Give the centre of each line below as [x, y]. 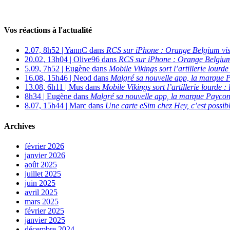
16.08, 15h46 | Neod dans [68, 78]
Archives [20, 126]
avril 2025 [41, 192]
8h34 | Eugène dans [57, 97]
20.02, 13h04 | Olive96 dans [72, 60]
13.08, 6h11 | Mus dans [63, 87]
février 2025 [44, 210]
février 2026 [44, 146]
